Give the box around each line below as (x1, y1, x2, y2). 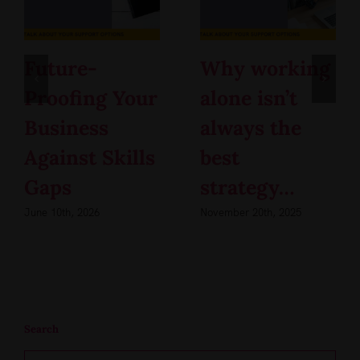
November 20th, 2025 (200, 206, 301, 219)
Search (24, 321, 59, 336)
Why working (200, 55, 330, 81)
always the (200, 115, 301, 141)
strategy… (200, 174, 294, 200)
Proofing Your (24, 85, 157, 111)
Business (24, 115, 108, 141)
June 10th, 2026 (24, 206, 100, 219)
